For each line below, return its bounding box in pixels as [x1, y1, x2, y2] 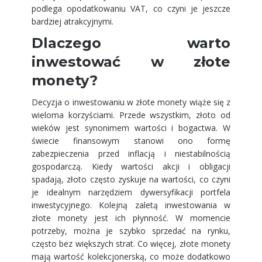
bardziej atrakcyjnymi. [32, 16, 113, 27]
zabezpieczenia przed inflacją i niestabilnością [32, 148, 230, 159]
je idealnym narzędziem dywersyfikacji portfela [32, 187, 230, 198]
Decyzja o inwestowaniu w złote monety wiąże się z [32, 96, 230, 108]
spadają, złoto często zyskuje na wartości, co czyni [32, 174, 230, 185]
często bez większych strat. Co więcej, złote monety [32, 238, 230, 249]
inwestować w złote [32, 53, 230, 70]
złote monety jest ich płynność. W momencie [32, 212, 230, 223]
